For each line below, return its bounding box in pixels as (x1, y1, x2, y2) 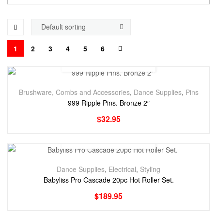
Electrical (108, 164, 136, 174)
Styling (140, 164, 160, 174)
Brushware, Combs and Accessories (18, 87, 130, 97)
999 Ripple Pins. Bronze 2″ (67, 97, 150, 108)
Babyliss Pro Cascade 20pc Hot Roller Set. (43, 174, 174, 185)
